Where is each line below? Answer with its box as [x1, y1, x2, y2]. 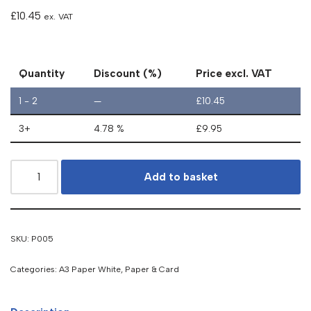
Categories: [10, 264, 59, 274]
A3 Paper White [59, 264, 121, 274]
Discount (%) [94, 67, 162, 80]
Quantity [19, 67, 65, 80]
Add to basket [144, 171, 218, 183]
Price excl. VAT [196, 67, 272, 80]
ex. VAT [44, 11, 73, 22]
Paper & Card [125, 264, 179, 274]
